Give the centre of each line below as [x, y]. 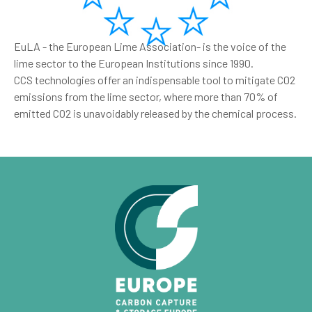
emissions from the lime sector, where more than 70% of [146, 96]
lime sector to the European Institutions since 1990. [134, 63]
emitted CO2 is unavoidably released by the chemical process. [155, 113]
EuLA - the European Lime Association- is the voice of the [150, 46]
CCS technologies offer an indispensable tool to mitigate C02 [155, 80]
